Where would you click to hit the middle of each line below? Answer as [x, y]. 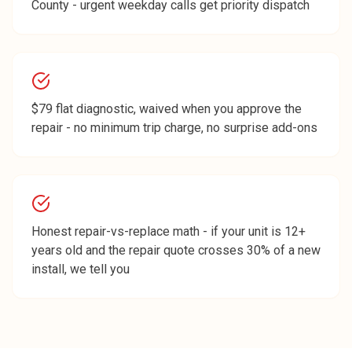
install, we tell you [81, 269]
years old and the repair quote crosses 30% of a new [176, 250]
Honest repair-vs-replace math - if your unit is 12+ [169, 231]
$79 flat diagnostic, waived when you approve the [167, 109]
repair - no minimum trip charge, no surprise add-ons [174, 128]
